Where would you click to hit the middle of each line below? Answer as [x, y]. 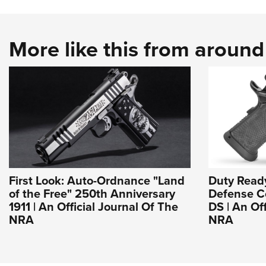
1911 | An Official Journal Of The [94, 207]
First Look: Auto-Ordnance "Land [97, 181]
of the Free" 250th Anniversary [92, 194]
